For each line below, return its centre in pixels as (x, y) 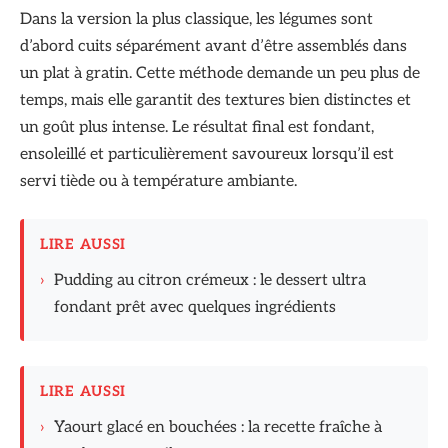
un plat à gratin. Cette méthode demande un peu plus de (220, 73)
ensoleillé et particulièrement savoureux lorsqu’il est (207, 154)
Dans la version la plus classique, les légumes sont (196, 19)
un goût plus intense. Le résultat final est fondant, (197, 127)
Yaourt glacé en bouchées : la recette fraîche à (218, 428)
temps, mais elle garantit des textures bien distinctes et (215, 100)
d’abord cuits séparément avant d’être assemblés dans (213, 46)
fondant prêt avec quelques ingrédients (195, 308)
